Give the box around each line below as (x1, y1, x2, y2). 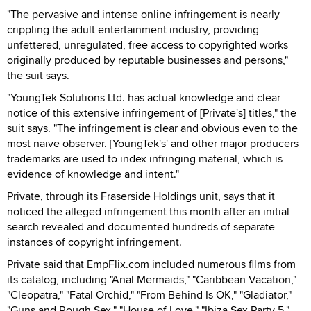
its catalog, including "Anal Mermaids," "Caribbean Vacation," (7, 271, 296, 287)
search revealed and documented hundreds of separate (7, 218, 275, 235)
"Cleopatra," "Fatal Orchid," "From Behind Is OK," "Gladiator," (7, 286, 292, 303)
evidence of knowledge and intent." (7, 165, 179, 182)
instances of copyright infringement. (7, 233, 182, 250)
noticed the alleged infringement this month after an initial (7, 203, 289, 219)
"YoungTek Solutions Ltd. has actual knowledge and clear (7, 89, 280, 106)
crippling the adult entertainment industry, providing (7, 21, 259, 37)
